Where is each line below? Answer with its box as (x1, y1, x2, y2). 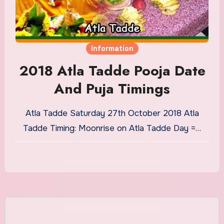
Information (90, 43, 133, 53)
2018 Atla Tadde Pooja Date (18, 60, 205, 81)
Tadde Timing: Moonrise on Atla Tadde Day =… (23, 122, 201, 133)
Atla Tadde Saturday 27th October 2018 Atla (25, 107, 199, 118)
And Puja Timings (54, 78, 170, 99)
